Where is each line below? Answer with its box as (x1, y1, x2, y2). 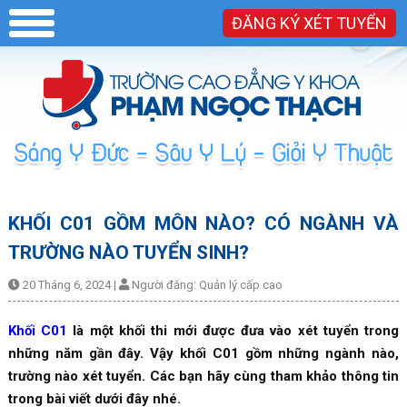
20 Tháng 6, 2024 (19, 277, 114, 292)
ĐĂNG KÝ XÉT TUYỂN (232, 14, 387, 33)
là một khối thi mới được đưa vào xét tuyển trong (67, 322, 400, 339)
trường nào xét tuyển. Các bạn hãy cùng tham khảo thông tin (7, 367, 400, 384)
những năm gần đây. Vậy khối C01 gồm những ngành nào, (7, 344, 400, 362)
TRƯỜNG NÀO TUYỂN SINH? (7, 241, 249, 263)
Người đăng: (128, 277, 199, 292)
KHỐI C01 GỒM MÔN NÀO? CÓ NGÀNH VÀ (7, 212, 400, 234)
